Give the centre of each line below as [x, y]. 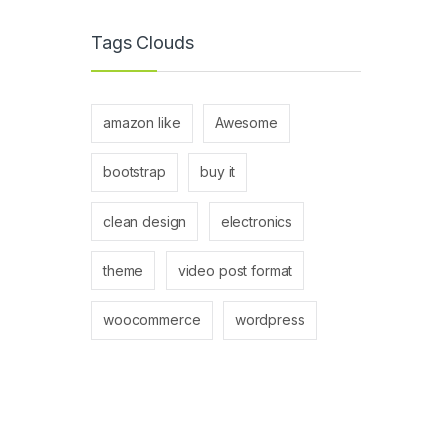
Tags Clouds [142, 43]
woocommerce [152, 320]
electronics [256, 221]
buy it [218, 172]
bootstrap [134, 172]
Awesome [246, 123]
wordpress [269, 320]
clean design [145, 221]
